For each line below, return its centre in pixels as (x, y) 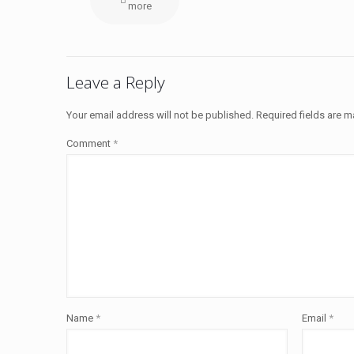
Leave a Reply (116, 82)
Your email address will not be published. (160, 115)
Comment (90, 143)
